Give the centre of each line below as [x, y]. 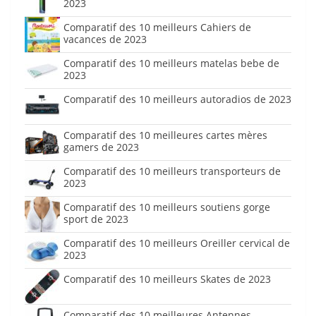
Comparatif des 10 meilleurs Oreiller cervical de [177, 243]
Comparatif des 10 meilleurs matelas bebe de [171, 63]
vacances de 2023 [105, 39]
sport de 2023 [96, 219]
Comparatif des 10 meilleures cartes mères [165, 135]
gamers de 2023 [101, 147]
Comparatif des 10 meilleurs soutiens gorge [167, 207]
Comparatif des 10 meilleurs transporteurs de [172, 171]
